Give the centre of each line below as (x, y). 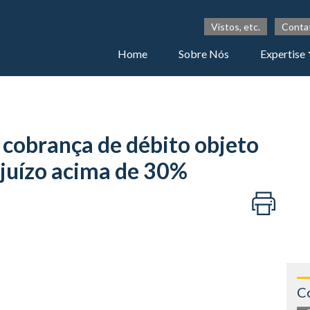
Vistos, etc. (235, 27)
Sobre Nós (204, 54)
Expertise (283, 54)
